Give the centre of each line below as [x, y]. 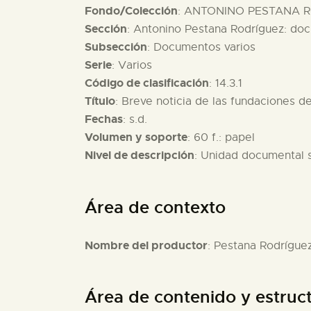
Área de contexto [155, 207]
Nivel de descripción [140, 155]
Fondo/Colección [131, 11]
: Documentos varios [201, 48]
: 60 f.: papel [221, 138]
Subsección [116, 47]
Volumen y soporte [136, 137]
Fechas [104, 119]
